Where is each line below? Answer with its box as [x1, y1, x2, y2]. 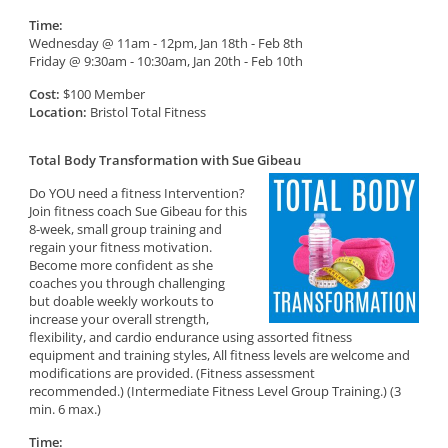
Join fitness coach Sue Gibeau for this [29, 202, 248, 220]
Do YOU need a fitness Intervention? [29, 184, 246, 202]
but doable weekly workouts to [29, 292, 215, 310]
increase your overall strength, [29, 310, 210, 328]
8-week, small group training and [29, 220, 223, 238]
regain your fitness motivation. [29, 238, 213, 256]
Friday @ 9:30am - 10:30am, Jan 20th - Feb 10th [29, 52, 304, 70]
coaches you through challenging [29, 274, 226, 292]
